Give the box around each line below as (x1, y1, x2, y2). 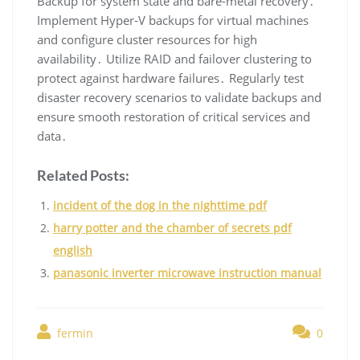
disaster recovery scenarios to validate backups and (37, 89, 321, 106)
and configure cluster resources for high (37, 31, 257, 48)
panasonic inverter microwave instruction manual (53, 265, 321, 281)
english (53, 243, 92, 259)
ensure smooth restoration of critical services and (37, 108, 310, 125)
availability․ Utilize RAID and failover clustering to (37, 51, 312, 67)
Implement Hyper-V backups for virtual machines (37, 12, 309, 29)
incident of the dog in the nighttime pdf (53, 198, 267, 214)
